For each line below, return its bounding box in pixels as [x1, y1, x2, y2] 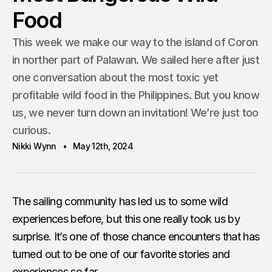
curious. [12, 123, 50, 137]
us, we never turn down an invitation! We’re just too [12, 106, 259, 119]
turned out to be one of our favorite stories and [12, 247, 230, 260]
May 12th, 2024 [72, 140, 134, 151]
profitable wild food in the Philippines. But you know [12, 88, 260, 101]
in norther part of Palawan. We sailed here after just [12, 53, 260, 66]
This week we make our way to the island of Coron [12, 35, 258, 49]
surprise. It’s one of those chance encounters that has [12, 229, 260, 243]
